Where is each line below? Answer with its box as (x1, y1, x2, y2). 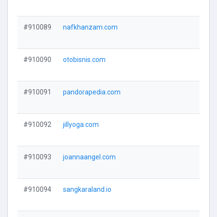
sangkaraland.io (63, 186, 111, 193)
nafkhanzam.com (63, 23, 118, 31)
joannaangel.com (63, 153, 116, 161)
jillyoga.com (63, 121, 99, 128)
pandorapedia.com (63, 88, 121, 96)
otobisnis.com (63, 56, 106, 63)
